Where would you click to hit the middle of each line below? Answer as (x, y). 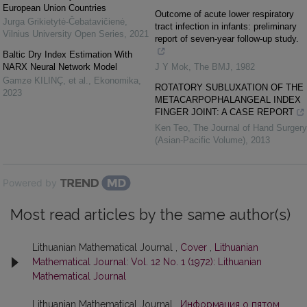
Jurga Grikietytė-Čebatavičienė (64, 22)
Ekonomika (116, 81)
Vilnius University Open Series (63, 34)
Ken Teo (171, 128)
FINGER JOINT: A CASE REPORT (224, 112)
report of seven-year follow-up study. (227, 39)
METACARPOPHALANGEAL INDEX (228, 100)
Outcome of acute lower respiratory (224, 14)
